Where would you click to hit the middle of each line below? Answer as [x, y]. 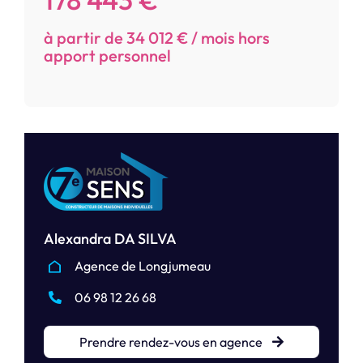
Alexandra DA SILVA [110, 239]
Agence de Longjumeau [143, 266]
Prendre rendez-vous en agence [171, 342]
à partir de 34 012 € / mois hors [157, 38]
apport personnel [107, 56]
